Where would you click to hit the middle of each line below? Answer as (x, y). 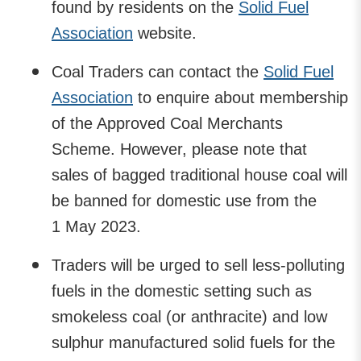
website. (165, 33)
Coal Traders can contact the (158, 71)
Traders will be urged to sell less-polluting (198, 265)
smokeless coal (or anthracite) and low (189, 316)
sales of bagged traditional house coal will (199, 174)
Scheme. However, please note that (179, 149)
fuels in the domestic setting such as (182, 290)
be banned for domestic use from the (184, 200)
